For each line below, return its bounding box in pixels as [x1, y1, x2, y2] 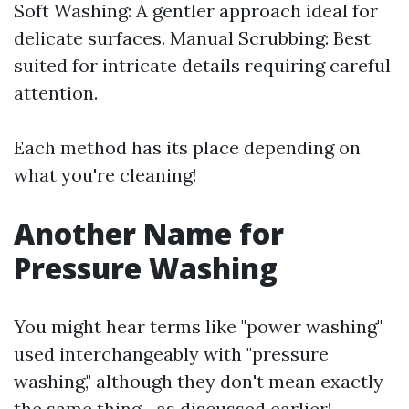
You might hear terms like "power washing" [14, 315, 383, 338]
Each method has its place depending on [14, 136, 361, 159]
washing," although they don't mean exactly [14, 370, 383, 393]
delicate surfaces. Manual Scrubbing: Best [14, 26, 371, 49]
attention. [14, 81, 98, 104]
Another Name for [14, 214, 284, 253]
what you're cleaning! [14, 163, 197, 186]
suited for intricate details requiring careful [14, 54, 391, 77]
